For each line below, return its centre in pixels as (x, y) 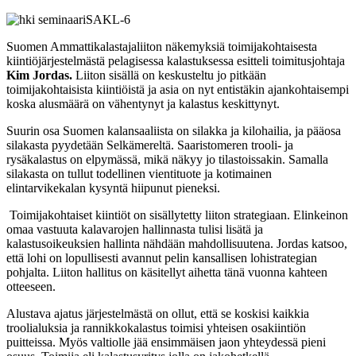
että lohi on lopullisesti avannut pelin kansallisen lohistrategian (162, 258)
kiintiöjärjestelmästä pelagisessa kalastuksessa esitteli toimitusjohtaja (176, 61)
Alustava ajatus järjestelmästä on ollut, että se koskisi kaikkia (158, 314)
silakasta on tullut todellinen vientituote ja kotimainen (139, 174)
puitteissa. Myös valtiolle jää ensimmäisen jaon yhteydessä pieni (166, 342)
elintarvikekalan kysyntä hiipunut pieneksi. (113, 188)
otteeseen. (31, 287)
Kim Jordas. (41, 75)
